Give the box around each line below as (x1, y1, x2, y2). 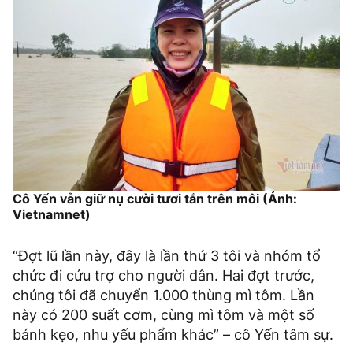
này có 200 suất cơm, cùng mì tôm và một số (13, 307, 314, 324)
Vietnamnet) (13, 206, 91, 223)
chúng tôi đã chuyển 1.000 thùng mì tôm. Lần (13, 287, 314, 304)
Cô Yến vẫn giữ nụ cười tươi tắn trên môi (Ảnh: (13, 191, 297, 207)
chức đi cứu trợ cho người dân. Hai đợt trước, (13, 267, 314, 284)
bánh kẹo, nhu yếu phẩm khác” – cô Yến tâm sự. (13, 326, 333, 344)
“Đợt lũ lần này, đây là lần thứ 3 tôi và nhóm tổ (13, 247, 321, 265)
